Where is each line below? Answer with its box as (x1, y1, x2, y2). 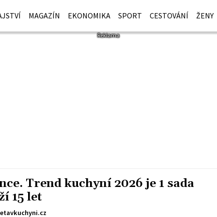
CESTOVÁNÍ (150, 11, 189, 20)
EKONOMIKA (68, 11, 111, 20)
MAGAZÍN (29, 11, 61, 20)
